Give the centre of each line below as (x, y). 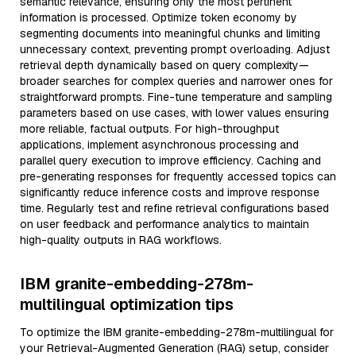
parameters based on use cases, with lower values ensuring (174, 113)
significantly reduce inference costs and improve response (170, 192)
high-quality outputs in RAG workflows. (121, 240)
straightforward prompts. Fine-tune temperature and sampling (176, 97)
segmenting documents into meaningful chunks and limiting (170, 33)
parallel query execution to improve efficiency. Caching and (170, 161)
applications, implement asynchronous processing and (159, 145)
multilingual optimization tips (127, 304)
